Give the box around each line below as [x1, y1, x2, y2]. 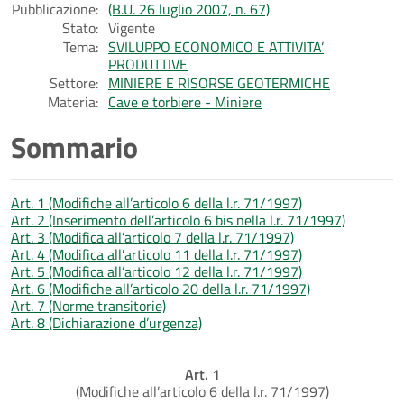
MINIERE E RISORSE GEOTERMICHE [108, 71, 330, 94]
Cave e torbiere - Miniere [108, 90, 262, 113]
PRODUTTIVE [108, 52, 188, 75]
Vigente [108, 16, 155, 39]
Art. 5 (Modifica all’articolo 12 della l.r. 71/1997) [11, 260, 302, 282]
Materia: [48, 90, 98, 113]
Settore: [50, 71, 98, 94]
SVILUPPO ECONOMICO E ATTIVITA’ [108, 35, 324, 58]
